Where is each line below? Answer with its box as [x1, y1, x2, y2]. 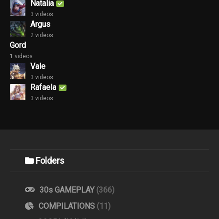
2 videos [30, 31, 53, 39]
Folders [36, 155, 65, 166]
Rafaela [30, 82, 56, 92]
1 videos [10, 52, 33, 60]
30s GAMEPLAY [38, 185, 96, 195]
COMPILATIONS [37, 201, 97, 211]
